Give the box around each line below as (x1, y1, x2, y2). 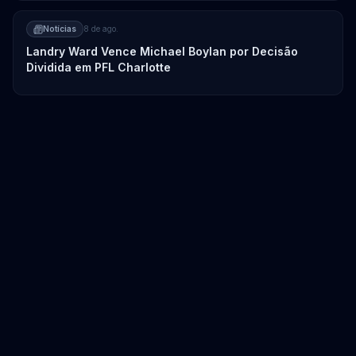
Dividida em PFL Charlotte (26, 60, 171, 74)
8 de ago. (83, 24, 118, 33)
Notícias (43, 24, 76, 33)
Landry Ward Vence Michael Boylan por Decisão (26, 44, 298, 58)
